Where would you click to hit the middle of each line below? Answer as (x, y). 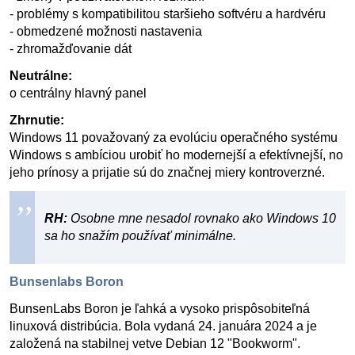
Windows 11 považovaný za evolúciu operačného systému (174, 137)
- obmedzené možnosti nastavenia (106, 31)
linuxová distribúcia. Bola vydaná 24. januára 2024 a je (163, 326)
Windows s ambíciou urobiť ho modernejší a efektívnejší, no (176, 155)
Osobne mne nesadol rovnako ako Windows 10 (203, 218)
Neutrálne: (41, 76)
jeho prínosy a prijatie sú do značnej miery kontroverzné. (167, 172)
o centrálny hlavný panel (78, 93)
